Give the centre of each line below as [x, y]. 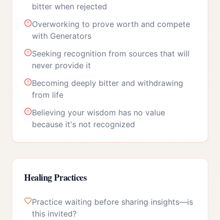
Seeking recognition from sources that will [111, 54]
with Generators [62, 36]
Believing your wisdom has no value [98, 112]
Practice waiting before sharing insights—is [112, 202]
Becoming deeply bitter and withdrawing [108, 83]
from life [48, 95]
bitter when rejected [69, 6]
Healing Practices [55, 177]
